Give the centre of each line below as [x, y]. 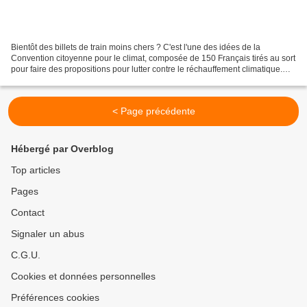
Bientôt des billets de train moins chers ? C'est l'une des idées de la [136, 47]
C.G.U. [26, 255]
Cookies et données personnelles [83, 276]
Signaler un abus [48, 234]
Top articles [36, 170]
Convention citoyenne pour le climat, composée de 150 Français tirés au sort [153, 58]
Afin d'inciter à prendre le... [60, 80]
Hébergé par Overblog [62, 149]
